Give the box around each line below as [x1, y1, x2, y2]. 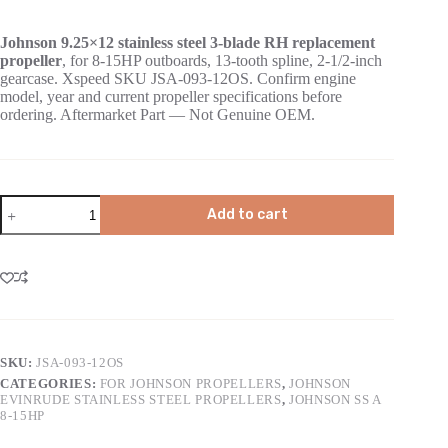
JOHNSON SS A [289, 392, 381, 408]
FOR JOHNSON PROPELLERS [99, 376, 283, 392]
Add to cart [206, 206, 288, 224]
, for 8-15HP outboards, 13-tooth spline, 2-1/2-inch [62, 52, 382, 70]
